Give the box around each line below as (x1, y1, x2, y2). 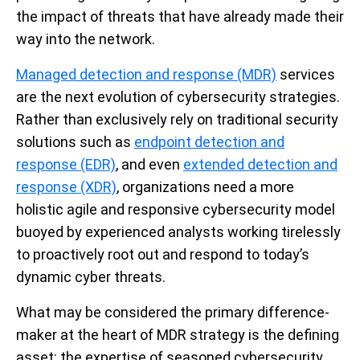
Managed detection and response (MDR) (16, 66, 276, 84)
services (276, 66, 335, 84)
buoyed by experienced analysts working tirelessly (16, 223, 341, 241)
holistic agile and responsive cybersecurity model (16, 201, 335, 219)
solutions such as (16, 133, 134, 151)
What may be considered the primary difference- (16, 304, 329, 321)
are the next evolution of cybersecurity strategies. (16, 88, 340, 106)
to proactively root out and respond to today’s (16, 246, 309, 264)
